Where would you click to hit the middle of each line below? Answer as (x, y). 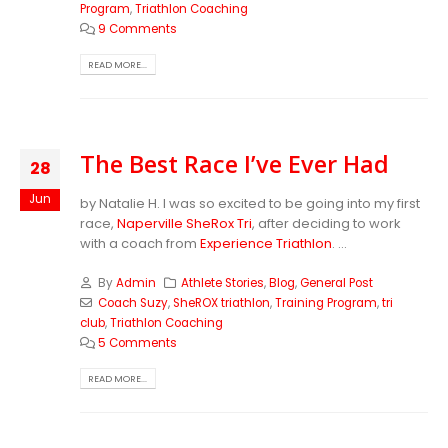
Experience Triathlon (266, 244)
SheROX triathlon (221, 302)
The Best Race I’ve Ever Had (234, 164)
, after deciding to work (326, 224)
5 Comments (137, 342)
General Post (337, 282)
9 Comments (137, 29)
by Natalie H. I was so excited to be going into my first (250, 204)
